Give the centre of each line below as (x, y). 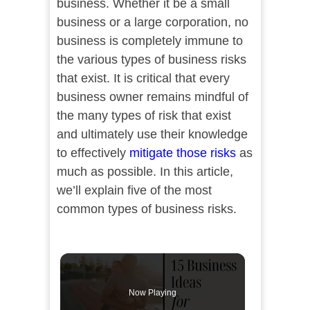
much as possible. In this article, (145, 172)
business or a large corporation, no (152, 22)
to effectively (93, 153)
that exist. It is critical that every (143, 78)
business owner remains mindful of (152, 97)
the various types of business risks (151, 60)
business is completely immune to (149, 41)
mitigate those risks (182, 153)
